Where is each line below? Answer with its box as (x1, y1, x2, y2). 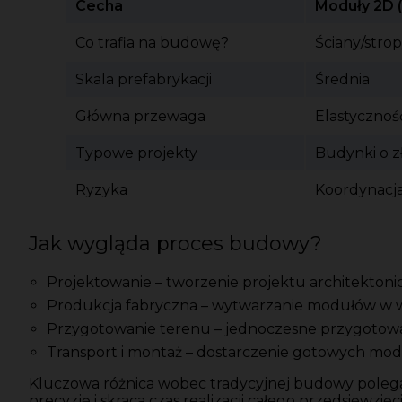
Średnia (315, 70, 370, 88)
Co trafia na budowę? (75, 33, 229, 51)
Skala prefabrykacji (75, 70, 212, 88)
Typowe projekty (75, 144, 197, 162)
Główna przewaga (75, 107, 205, 125)
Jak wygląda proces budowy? (29, 231, 322, 256)
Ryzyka (75, 180, 127, 198)
